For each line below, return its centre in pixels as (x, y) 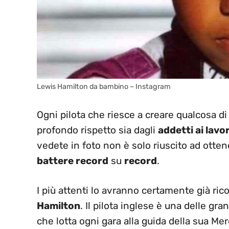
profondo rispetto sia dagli (97, 130)
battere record (73, 161)
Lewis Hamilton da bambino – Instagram (104, 87)
